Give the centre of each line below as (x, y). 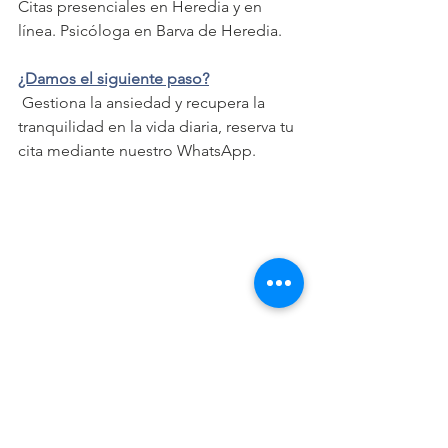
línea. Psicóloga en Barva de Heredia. (150, 31)
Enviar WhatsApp (160, 335)
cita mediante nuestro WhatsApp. (137, 151)
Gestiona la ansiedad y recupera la (143, 103)
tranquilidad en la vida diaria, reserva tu (158, 127)
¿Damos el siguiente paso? (113, 79)
